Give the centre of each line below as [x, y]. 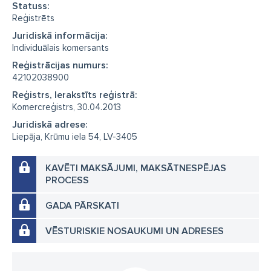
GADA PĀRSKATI [82, 206]
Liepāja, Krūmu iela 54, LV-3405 [75, 137]
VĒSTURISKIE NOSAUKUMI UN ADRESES [135, 231]
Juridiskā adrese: [50, 125]
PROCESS [67, 180]
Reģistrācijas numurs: [60, 65]
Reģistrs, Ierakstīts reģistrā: [75, 95]
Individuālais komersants [60, 48]
